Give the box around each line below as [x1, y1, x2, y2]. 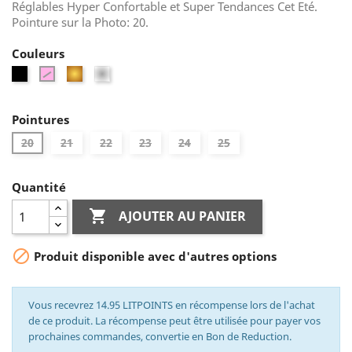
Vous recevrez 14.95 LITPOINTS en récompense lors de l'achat [28, 298, 315, 312]
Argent [108, 66, 145, 81]
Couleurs [12, 46, 64, 61]
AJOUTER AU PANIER [119, 207, 247, 225]
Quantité [12, 179, 66, 195]
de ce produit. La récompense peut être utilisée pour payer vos [28, 313, 321, 328]
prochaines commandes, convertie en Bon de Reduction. [28, 329, 291, 343]
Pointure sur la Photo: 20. [12, 14, 148, 30]
